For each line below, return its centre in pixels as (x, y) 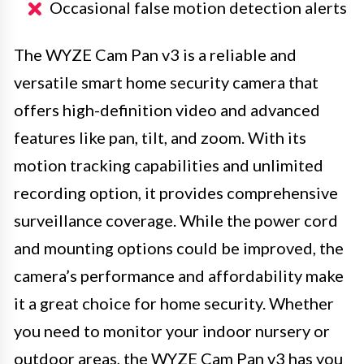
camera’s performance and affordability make (179, 275)
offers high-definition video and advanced (167, 109)
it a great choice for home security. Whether (174, 303)
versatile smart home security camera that (166, 82)
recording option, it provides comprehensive (176, 192)
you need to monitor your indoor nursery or (172, 330)
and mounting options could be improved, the (179, 247)
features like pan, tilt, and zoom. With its (160, 137)
